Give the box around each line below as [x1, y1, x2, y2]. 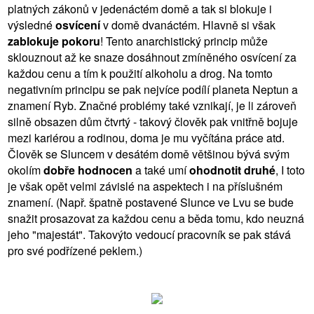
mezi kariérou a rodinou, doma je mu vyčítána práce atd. [8, 129, 285, 146]
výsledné [8, 16, 55, 33]
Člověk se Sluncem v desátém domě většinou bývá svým [8, 145, 289, 162]
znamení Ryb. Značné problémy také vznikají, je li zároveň [8, 97, 296, 114]
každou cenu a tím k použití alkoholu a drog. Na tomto [8, 64, 273, 81]
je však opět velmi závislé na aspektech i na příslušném [8, 177, 282, 194]
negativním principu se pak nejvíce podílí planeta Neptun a [8, 81, 298, 97]
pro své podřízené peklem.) [8, 242, 142, 259]
